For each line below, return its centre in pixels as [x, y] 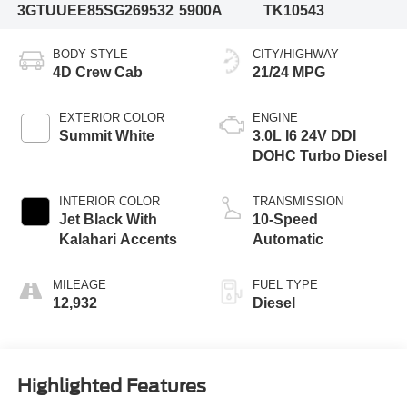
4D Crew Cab [97, 72]
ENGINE [275, 117]
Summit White [106, 135]
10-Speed [285, 219]
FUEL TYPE [285, 284]
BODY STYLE [90, 54]
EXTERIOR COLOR [111, 117]
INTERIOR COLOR [109, 201]
